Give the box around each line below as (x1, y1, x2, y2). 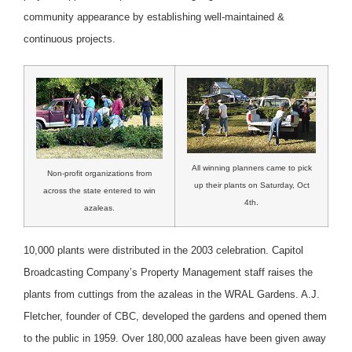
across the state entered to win (43, 186, 156, 196)
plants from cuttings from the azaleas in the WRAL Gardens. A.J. (24, 288, 320, 300)
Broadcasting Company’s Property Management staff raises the (24, 266, 313, 278)
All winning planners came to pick (191, 163, 312, 173)
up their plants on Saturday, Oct (193, 181, 310, 190)
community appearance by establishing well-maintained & (24, 10, 284, 23)
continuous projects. (24, 32, 115, 45)
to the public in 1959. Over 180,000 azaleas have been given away (24, 332, 326, 344)
